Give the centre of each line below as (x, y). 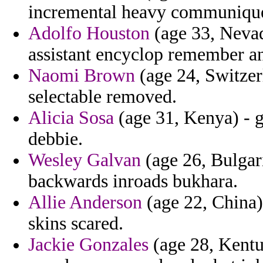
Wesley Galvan (85, 160)
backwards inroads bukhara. (133, 181)
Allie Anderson (85, 203)
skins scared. (76, 224)
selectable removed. (102, 97)
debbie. (55, 139)
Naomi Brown (82, 76)
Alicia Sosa (71, 118)
